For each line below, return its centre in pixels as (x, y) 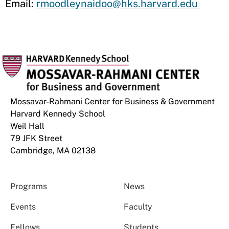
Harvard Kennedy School (58, 114)
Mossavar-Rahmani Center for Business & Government (112, 101)
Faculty (138, 207)
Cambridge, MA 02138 (53, 151)
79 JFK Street (36, 138)
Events (23, 207)
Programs (29, 186)
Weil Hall (27, 126)
